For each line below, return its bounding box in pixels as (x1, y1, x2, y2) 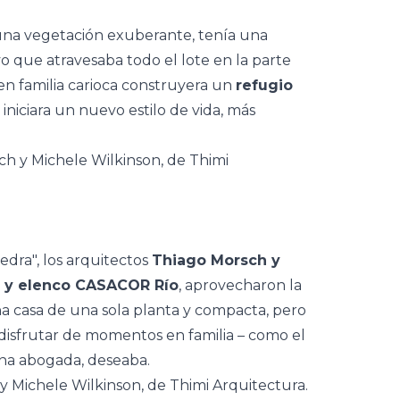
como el (245, 327, 305, 344)
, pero (266, 302, 306, 319)
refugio (236, 77, 293, 94)
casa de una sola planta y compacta (13, 302, 266, 319)
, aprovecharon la (179, 277, 302, 294)
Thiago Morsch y (152, 252, 280, 269)
